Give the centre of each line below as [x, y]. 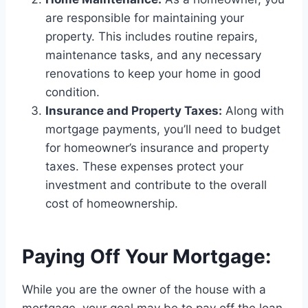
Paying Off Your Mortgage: [146, 257]
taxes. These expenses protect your [144, 167]
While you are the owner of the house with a [144, 290]
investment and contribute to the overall [156, 185]
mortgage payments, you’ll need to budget [163, 130]
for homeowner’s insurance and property [157, 148]
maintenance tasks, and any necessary [153, 55]
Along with [253, 111]
